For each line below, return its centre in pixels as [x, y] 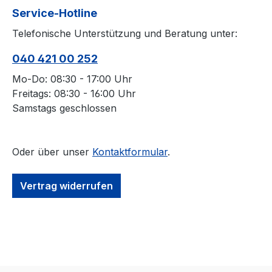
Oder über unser [52, 152]
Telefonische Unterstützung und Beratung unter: [125, 34]
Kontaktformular [130, 152]
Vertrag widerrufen [66, 186]
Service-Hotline [55, 13]
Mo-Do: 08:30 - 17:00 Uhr [72, 79]
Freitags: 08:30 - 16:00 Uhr [74, 94]
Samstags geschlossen [64, 108]
